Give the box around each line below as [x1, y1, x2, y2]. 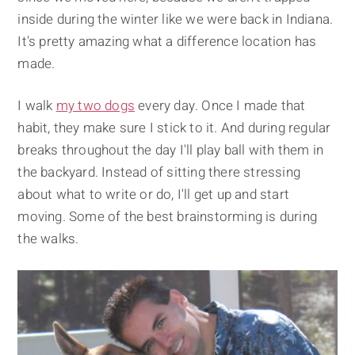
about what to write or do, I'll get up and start [17, 184, 290, 204]
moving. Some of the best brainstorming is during [17, 206, 318, 227]
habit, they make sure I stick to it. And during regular [17, 117, 331, 138]
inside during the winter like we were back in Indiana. [17, 9, 334, 29]
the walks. [17, 228, 79, 249]
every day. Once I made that [135, 95, 306, 116]
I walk [17, 95, 56, 116]
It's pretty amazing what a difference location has [17, 31, 317, 52]
